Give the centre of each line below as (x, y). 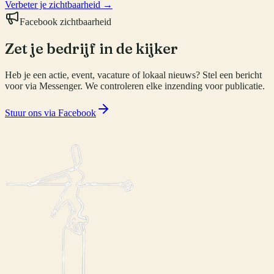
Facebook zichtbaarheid (65, 21)
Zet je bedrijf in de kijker (91, 48)
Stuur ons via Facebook (50, 113)
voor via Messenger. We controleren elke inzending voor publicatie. (135, 86)
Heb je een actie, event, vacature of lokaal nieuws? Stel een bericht (133, 75)
